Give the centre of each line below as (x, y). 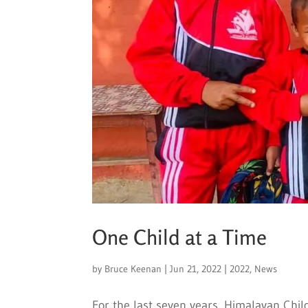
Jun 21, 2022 (196, 269)
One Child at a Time (180, 238)
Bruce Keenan (133, 269)
